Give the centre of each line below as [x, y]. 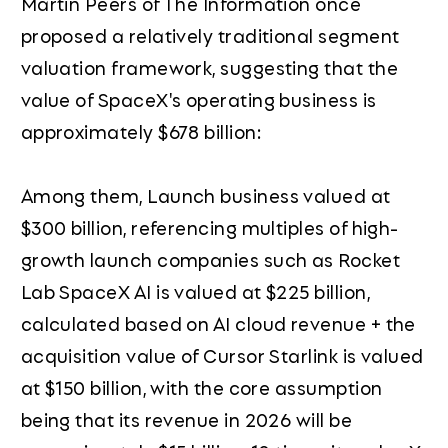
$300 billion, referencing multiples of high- [209, 226]
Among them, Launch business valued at [205, 194]
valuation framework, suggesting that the [209, 66]
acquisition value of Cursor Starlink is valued [222, 354]
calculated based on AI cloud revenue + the [218, 322]
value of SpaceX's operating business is [198, 98]
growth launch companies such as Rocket [210, 258]
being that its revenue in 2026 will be [186, 418]
